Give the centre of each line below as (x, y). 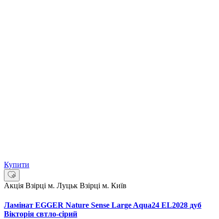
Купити (17, 165)
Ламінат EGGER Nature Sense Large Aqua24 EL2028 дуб (103, 205)
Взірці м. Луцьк (53, 186)
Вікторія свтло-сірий (41, 214)
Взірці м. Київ (103, 186)
